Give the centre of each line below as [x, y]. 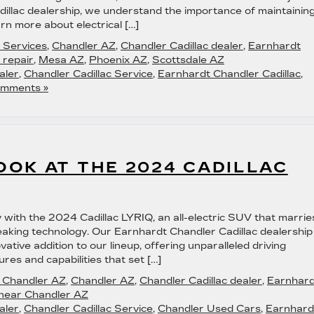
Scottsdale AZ [188, 60]
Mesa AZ [61, 60]
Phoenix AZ [118, 60]
